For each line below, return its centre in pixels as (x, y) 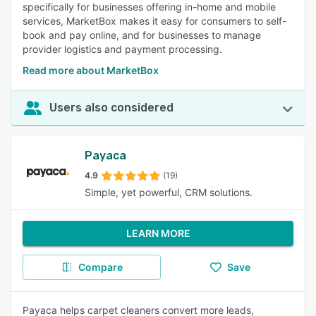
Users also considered (111, 108)
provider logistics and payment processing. (122, 49)
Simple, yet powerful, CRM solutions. (169, 192)
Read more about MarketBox (91, 70)
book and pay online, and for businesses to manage (142, 35)
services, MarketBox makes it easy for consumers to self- (154, 21)
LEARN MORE (158, 233)
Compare (100, 267)
